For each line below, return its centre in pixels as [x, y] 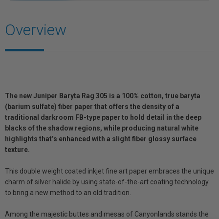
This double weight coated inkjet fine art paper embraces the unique [109, 171]
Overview [36, 30]
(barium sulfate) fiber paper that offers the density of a [92, 107]
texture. [17, 150]
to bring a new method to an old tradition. [68, 193]
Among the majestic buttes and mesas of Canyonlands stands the [107, 214]
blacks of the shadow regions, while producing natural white [102, 128]
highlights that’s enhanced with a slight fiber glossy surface [101, 139]
